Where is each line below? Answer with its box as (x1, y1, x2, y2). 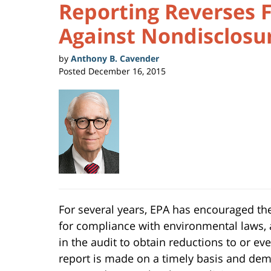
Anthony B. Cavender (71, 52, 159, 64)
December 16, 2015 (88, 65, 166, 77)
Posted (59, 65, 86, 77)
